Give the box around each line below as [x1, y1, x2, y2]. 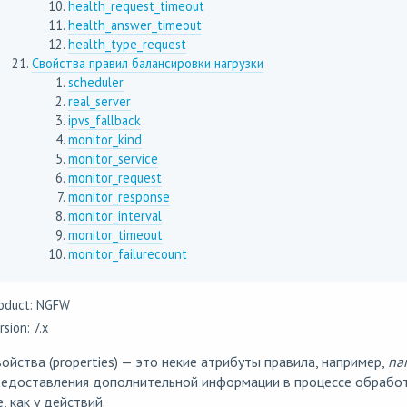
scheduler [67, 74, 124, 92]
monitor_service [67, 150, 158, 168]
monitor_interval [67, 207, 162, 225]
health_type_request [67, 35, 186, 54]
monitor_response [67, 188, 170, 206]
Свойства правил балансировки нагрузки [31, 55, 263, 73]
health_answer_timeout [67, 16, 202, 35]
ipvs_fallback [67, 112, 141, 130]
